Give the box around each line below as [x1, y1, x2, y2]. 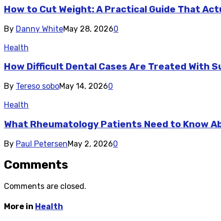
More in [4, 201, 35, 211]
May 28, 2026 [63, 24, 113, 34]
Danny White [16, 24, 63, 34]
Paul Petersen [16, 139, 68, 148]
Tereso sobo [16, 81, 59, 91]
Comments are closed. [4, 182, 86, 191]
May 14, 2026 [59, 81, 108, 91]
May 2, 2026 [68, 139, 113, 148]
